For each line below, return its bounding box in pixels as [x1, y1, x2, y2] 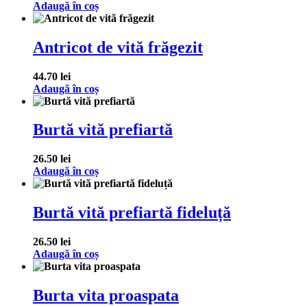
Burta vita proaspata [33, 286, 179, 305]
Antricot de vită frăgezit [33, 38, 203, 56]
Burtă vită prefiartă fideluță [33, 204, 231, 222]
